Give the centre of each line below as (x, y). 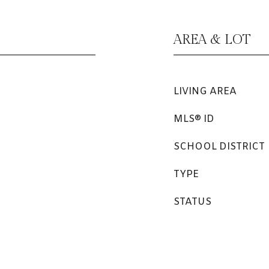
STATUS (192, 202)
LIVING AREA (205, 92)
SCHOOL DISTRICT (219, 147)
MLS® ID (194, 119)
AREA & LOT (212, 40)
